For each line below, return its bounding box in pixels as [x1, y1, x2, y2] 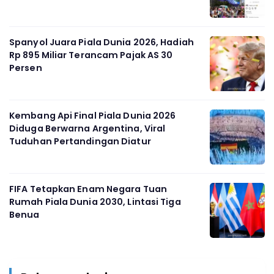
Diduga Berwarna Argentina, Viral [9, 122, 166, 135]
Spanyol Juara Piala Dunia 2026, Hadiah [9, 36, 194, 48]
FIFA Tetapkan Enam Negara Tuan [9, 183, 168, 195]
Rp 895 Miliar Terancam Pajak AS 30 [9, 49, 173, 61]
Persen [9, 62, 42, 74]
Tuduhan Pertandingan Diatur [9, 135, 151, 147]
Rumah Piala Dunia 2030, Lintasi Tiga [9, 196, 181, 208]
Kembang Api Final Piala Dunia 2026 [9, 109, 176, 122]
